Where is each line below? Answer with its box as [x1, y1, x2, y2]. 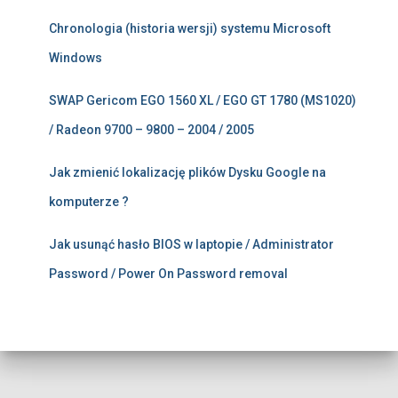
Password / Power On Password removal [49, 267, 288, 282]
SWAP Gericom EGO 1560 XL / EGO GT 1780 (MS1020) [49, 93, 356, 108]
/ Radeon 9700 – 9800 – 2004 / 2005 [49, 123, 254, 138]
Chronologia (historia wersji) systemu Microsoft [49, 21, 330, 36]
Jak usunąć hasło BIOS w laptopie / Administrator [49, 237, 334, 252]
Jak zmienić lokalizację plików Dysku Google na [49, 165, 326, 180]
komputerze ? [49, 195, 129, 210]
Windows [49, 51, 102, 66]
